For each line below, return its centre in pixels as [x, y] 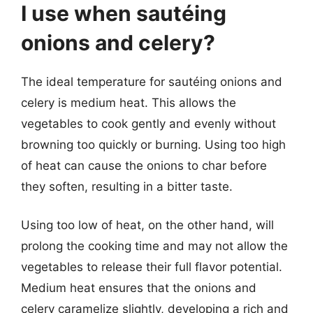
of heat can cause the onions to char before [144, 165]
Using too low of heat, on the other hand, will [147, 225]
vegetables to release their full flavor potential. [152, 267]
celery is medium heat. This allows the [129, 102]
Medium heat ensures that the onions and [139, 288]
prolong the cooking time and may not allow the [154, 246]
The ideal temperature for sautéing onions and [152, 81]
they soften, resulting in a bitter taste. [127, 186]
